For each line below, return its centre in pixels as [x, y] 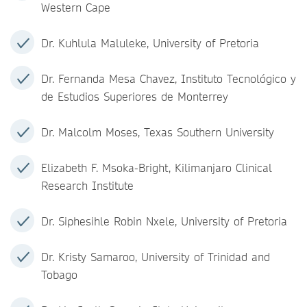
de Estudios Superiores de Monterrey [137, 96]
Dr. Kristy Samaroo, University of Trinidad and [156, 257]
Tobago [59, 274]
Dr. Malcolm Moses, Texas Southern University [158, 132]
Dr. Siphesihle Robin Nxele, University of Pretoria [164, 221]
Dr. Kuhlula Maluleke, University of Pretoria [150, 43]
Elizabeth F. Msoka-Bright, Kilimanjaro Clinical [157, 168]
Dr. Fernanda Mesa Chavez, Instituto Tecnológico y [169, 78]
